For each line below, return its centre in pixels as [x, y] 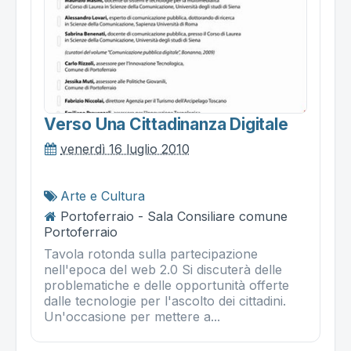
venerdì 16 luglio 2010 [125, 148]
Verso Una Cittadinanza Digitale [166, 124]
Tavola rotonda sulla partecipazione [151, 253]
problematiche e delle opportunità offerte [166, 285]
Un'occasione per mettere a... [132, 316]
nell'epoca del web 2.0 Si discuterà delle [163, 269]
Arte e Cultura [103, 195]
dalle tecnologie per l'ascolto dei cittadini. [165, 300]
